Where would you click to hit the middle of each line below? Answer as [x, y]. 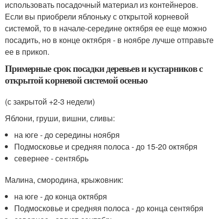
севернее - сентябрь [52, 158]
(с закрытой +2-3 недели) [50, 102]
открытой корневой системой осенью [76, 80]
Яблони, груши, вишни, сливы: [60, 118]
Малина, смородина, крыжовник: [64, 180]
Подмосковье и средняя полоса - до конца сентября [109, 208]
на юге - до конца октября [61, 197]
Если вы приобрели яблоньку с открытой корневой [97, 17]
